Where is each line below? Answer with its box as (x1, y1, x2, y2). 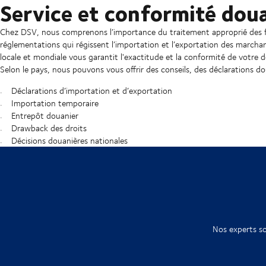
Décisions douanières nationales (11, 134, 128, 147)
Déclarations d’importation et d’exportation (11, 84, 172, 97)
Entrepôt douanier (11, 109, 78, 122)
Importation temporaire (11, 97, 99, 110)
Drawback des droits (11, 122, 87, 135)
